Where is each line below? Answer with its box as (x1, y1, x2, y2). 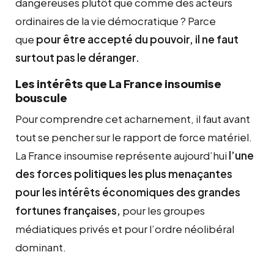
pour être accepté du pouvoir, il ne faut (36, 32, 239, 46)
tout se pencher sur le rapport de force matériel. (15, 130, 252, 144)
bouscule (15, 90, 67, 105)
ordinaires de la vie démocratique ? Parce (15, 13, 216, 28)
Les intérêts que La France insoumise (15, 76, 221, 91)
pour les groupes (120, 203, 205, 217)
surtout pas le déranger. (15, 50, 139, 64)
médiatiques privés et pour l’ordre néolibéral (15, 221, 234, 235)
